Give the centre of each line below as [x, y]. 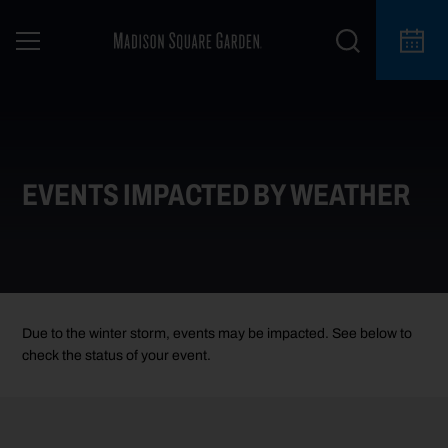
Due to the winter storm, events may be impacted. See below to [217, 334]
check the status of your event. [117, 356]
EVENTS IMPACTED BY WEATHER [216, 195]
